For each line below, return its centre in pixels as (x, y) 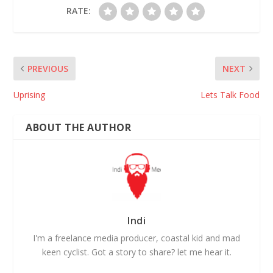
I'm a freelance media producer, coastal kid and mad (136, 238)
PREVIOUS (48, 68)
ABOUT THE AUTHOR (79, 127)
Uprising (30, 94)
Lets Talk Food (230, 94)
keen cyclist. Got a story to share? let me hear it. (136, 252)
